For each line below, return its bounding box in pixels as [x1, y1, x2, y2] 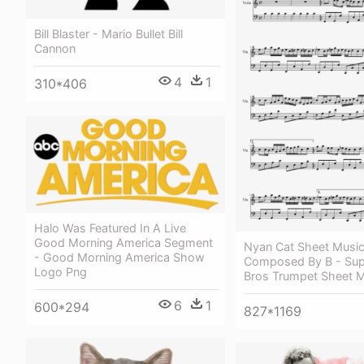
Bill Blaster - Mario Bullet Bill [34, 27, 183, 41]
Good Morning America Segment [34, 235, 213, 249]
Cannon [34, 41, 76, 56]
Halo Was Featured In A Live [34, 220, 186, 235]
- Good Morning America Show [34, 249, 205, 264]
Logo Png [34, 264, 87, 279]
